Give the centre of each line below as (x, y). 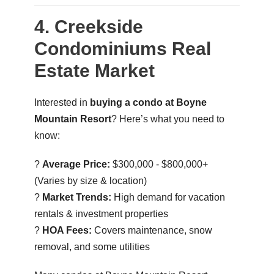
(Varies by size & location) (90, 180)
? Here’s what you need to (168, 119)
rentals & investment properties (101, 213)
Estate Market (94, 70)
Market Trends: (76, 197)
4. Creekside (88, 26)
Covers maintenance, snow (152, 230)
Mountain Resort (72, 119)
